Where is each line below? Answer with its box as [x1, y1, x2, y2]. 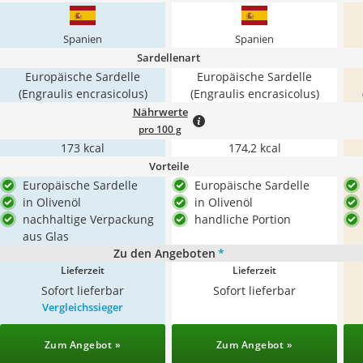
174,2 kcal [228, 140, 281, 156]
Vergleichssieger [42, 300, 123, 314]
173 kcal [61, 140, 105, 156]
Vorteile [148, 159, 189, 173]
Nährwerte [132, 105, 188, 119]
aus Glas [23, 228, 69, 244]
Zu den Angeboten [113, 246, 216, 261]
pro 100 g [139, 122, 181, 135]
